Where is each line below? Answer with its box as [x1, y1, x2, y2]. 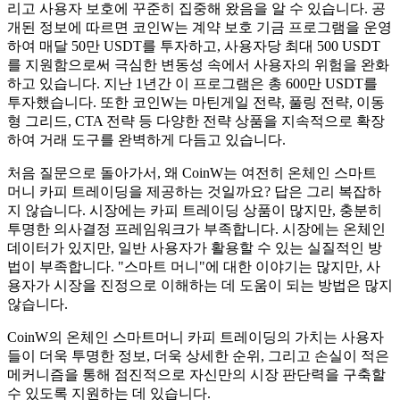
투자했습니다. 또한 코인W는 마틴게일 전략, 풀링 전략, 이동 [7, 95, 385, 111]
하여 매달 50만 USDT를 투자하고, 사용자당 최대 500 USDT [7, 38, 380, 54]
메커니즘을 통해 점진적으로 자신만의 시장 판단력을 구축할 [7, 367, 386, 383]
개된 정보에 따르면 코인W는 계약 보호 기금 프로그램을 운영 [7, 20, 392, 36]
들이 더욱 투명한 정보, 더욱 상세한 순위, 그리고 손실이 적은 [7, 348, 389, 364]
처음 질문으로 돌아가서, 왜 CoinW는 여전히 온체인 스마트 [7, 165, 377, 181]
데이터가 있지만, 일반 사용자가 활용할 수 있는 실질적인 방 [7, 240, 382, 256]
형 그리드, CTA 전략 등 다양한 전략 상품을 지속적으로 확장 [7, 113, 385, 129]
